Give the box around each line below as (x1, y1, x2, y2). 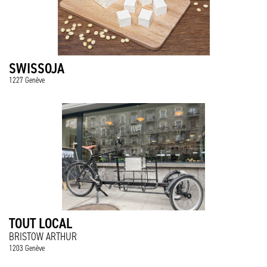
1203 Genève (9, 243, 45, 253)
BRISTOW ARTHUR (9, 230, 77, 243)
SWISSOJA (9, 59, 64, 77)
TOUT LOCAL (9, 214, 72, 232)
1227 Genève (9, 75, 45, 85)
